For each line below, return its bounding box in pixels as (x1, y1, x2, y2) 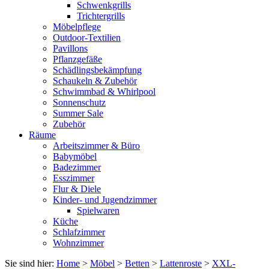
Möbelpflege (53, 22, 101, 32)
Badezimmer (53, 162, 101, 172)
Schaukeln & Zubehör (53, 76, 137, 86)
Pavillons (53, 43, 88, 53)
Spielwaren (77, 205, 119, 216)
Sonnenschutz (53, 97, 106, 107)
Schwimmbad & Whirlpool (53, 86, 156, 97)
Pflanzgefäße (53, 54, 102, 64)
